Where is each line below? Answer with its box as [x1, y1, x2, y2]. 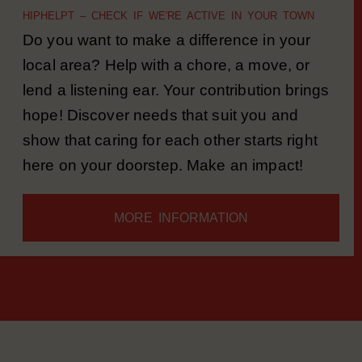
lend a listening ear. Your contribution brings [23, 103, 330, 120]
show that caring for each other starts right [23, 153, 318, 170]
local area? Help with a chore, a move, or [23, 78, 310, 95]
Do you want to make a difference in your [23, 53, 311, 69]
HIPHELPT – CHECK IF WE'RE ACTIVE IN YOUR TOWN [23, 31, 314, 43]
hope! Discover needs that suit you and [23, 128, 299, 145]
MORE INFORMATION [114, 232, 248, 246]
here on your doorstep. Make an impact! [23, 178, 304, 195]
